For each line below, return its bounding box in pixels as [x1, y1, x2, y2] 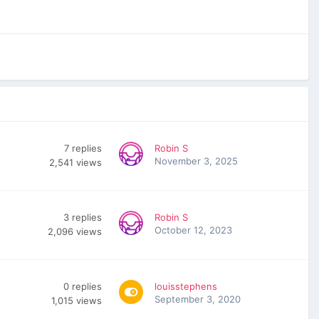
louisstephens [155, 281, 217, 293]
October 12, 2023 [155, 224, 232, 236]
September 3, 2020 [155, 293, 241, 305]
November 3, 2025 [155, 155, 238, 167]
